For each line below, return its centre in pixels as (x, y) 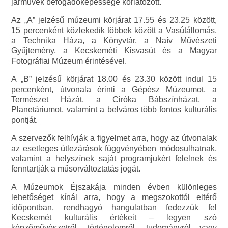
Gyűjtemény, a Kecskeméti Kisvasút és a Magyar (114, 50)
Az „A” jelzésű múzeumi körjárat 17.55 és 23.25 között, (114, 20)
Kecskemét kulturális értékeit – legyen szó (114, 217)
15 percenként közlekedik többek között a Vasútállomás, (114, 30)
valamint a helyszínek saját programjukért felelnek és (114, 158)
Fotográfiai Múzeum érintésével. (69, 61)
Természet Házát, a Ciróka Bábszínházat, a (114, 99)
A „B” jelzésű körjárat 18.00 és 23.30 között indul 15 (114, 79)
